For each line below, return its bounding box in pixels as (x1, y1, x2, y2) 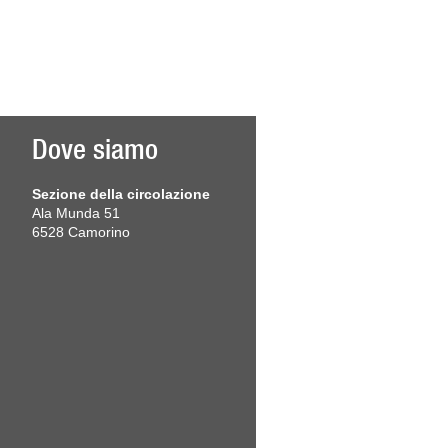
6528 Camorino (31, 224, 130, 240)
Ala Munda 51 (31, 205, 120, 221)
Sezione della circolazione (31, 186, 210, 202)
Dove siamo (31, 132, 158, 165)
